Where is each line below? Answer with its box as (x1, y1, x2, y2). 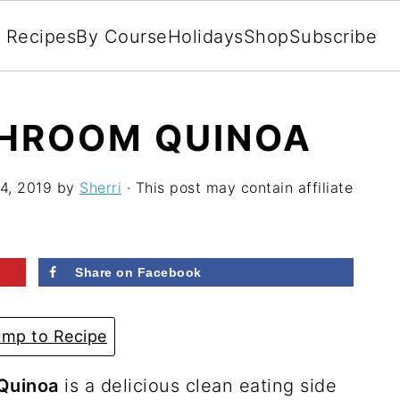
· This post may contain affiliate (121, 179, 353, 196)
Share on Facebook (75, 265, 202, 279)
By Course (76, 26, 168, 47)
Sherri (79, 179, 121, 196)
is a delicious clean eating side (58, 375, 337, 396)
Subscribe (288, 26, 378, 47)
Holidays (167, 26, 244, 47)
